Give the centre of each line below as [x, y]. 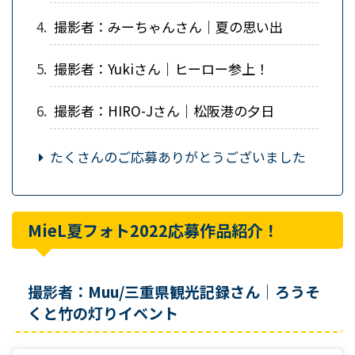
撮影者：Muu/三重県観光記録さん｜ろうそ [174, 291]
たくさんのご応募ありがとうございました [178, 156]
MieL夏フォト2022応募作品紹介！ [153, 230]
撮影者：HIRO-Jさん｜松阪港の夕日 [164, 110]
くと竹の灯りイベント [103, 312]
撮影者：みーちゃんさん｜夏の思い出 [168, 26]
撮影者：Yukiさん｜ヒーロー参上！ [161, 68]
